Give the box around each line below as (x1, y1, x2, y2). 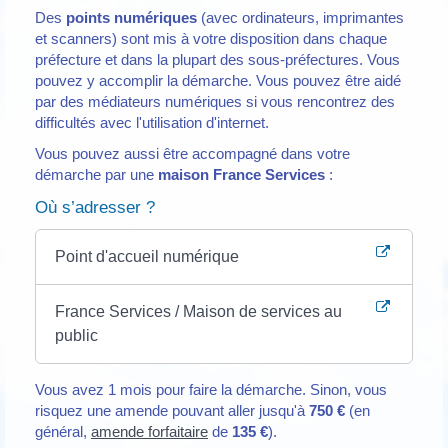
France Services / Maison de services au (54, 302, 342, 320)
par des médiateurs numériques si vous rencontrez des (35, 92, 395, 110)
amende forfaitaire (91, 422, 208, 440)
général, (35, 422, 91, 440)
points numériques (66, 8, 197, 26)
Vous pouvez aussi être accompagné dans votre (35, 145, 350, 163)
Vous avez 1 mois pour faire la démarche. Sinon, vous (35, 380, 387, 398)
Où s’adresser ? (35, 197, 155, 217)
